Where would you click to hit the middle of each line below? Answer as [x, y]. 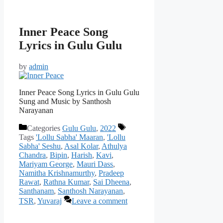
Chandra [32, 155]
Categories [45, 128]
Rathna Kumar [66, 182]
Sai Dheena [111, 182]
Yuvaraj [50, 201]
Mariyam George [46, 164]
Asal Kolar [81, 146]
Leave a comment [100, 201]
